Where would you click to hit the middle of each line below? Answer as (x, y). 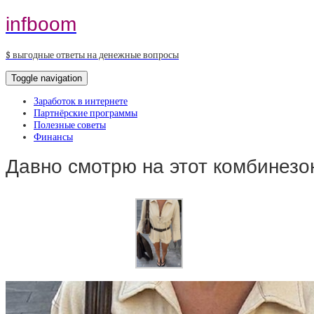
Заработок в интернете (81, 101)
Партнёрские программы (86, 113)
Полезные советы (70, 125)
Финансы (53, 137)
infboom (41, 24)
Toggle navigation (47, 78)
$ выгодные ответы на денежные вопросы (92, 55)
